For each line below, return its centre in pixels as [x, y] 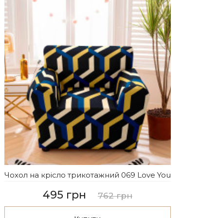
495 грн [64, 195]
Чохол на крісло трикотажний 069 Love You [87, 175]
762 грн [115, 195]
